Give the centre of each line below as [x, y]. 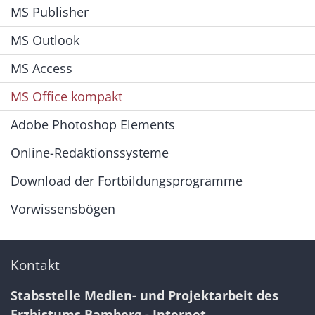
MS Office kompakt [66, 97]
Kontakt [35, 265]
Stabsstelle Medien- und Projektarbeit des [144, 296]
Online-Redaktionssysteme [90, 153]
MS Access [41, 69]
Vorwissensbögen [63, 209]
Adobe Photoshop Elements [93, 125]
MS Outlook [45, 40]
